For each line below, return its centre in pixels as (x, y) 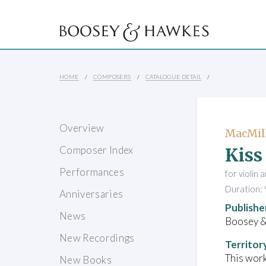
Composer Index (96, 150)
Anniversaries (91, 194)
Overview (82, 128)
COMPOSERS (112, 77)
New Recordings (97, 238)
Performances (92, 172)
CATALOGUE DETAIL (174, 77)
